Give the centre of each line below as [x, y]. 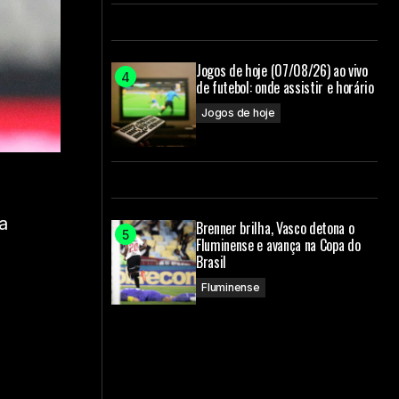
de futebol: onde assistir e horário [285, 87]
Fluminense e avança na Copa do [278, 245]
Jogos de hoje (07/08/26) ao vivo [282, 70]
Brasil [212, 262]
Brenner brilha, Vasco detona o [275, 228]
